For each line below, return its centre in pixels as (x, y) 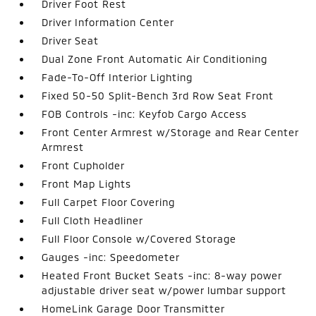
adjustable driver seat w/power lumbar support (164, 290)
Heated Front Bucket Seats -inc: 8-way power (162, 275)
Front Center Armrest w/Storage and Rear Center (170, 132)
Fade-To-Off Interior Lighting (117, 77)
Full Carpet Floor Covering (109, 202)
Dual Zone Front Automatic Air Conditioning (155, 59)
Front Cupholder (84, 165)
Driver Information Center (108, 22)
